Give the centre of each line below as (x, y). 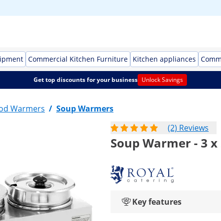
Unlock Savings (163, 80)
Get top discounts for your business (86, 80)
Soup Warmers (85, 109)
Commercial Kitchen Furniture (78, 59)
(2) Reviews (188, 128)
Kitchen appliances (164, 59)
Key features (157, 202)
